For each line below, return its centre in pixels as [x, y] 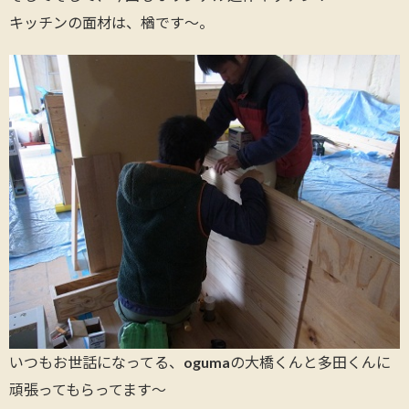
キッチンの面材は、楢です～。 [111, 23]
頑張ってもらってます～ [88, 389]
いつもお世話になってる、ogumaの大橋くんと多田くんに [200, 362]
